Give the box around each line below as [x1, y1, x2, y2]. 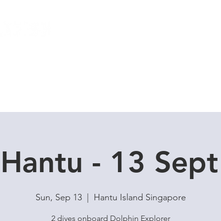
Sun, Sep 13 [35, 192, 82, 203]
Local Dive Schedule [20, 79, 106, 91]
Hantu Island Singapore [93, 192, 186, 203]
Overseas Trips [129, 79, 194, 91]
